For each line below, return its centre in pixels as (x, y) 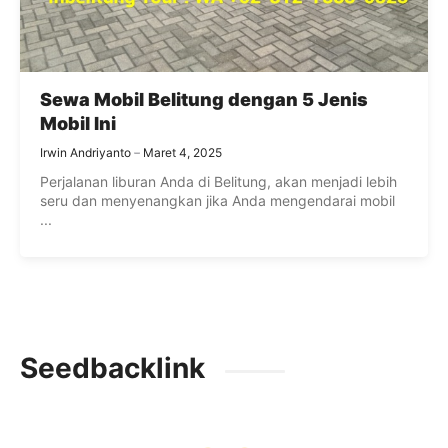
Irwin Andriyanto (85, 153)
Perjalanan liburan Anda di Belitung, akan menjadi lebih (218, 182)
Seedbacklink (112, 368)
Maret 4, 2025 (182, 153)
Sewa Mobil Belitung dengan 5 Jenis (204, 100)
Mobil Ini (78, 124)
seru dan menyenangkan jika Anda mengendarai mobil (217, 201)
